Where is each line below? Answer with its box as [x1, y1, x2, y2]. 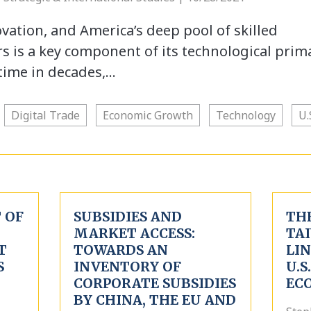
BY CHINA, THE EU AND [73, 292, 236, 308]
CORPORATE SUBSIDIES [73, 275, 236, 292]
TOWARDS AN [73, 242, 168, 258]
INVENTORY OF [73, 258, 181, 275]
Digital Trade [11, 108, 80, 123]
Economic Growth [103, 108, 193, 123]
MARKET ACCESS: [73, 225, 195, 242]
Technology [216, 108, 276, 123]
